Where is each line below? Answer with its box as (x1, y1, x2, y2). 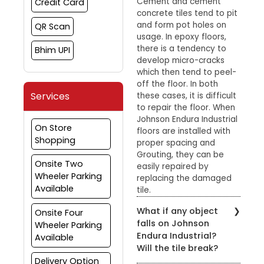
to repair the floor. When (137, 101, 235, 113)
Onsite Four (34, 206, 83, 219)
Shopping (34, 134, 75, 146)
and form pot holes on (137, 19, 226, 31)
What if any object (137, 204, 218, 217)
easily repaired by (137, 160, 209, 172)
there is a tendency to (137, 42, 226, 54)
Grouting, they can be (137, 148, 224, 160)
